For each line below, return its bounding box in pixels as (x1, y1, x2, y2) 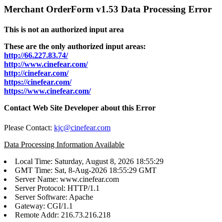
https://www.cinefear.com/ (4, 87, 91, 96)
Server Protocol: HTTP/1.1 (15, 183, 100, 192)
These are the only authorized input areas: (4, 42, 146, 51)
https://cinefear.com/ (4, 78, 71, 87)
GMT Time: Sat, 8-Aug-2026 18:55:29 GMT (15, 166, 157, 174)
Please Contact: (4, 123, 54, 132)
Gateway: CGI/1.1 (15, 201, 73, 210)
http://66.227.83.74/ (4, 51, 68, 60)
